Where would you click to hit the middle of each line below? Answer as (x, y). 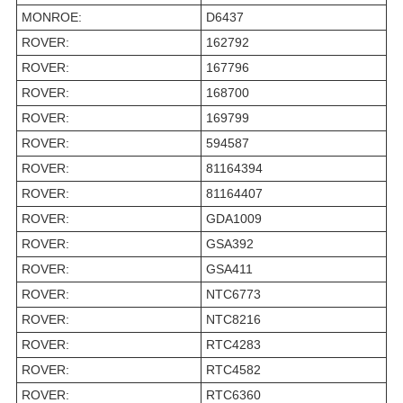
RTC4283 (233, 345)
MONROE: (52, 18)
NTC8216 (233, 320)
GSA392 (230, 244)
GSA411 (229, 269)
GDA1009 (234, 219)
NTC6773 (233, 295)
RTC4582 (233, 370)
